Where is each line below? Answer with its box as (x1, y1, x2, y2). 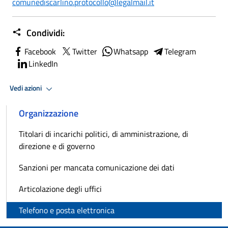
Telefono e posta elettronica (19, 204, 115, 216)
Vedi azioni (10, 82, 43, 94)
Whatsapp (113, 45, 148, 58)
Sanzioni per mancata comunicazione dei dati (19, 161, 175, 174)
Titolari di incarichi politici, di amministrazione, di (19, 127, 188, 140)
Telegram (164, 45, 196, 58)
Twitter (72, 45, 97, 58)
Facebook (24, 45, 56, 58)
